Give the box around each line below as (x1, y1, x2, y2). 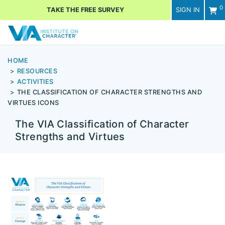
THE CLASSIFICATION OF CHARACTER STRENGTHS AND (17, 88, 202, 96)
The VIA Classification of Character (15, 118, 189, 131)
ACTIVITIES (17, 78, 54, 86)
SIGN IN (176, 6, 200, 14)
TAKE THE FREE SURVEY (47, 6, 124, 14)
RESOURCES (17, 67, 57, 75)
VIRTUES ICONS (8, 99, 59, 107)
